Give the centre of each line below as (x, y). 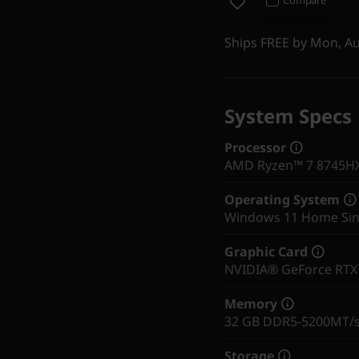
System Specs (288, 115)
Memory (251, 303)
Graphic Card (266, 251)
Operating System (282, 199)
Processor (255, 147)
